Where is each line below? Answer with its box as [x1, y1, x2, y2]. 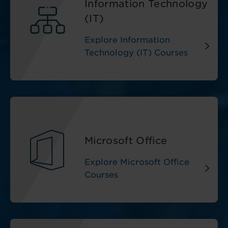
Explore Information [84, 35, 170, 45]
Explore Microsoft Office [84, 157, 189, 167]
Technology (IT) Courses [84, 48, 188, 58]
